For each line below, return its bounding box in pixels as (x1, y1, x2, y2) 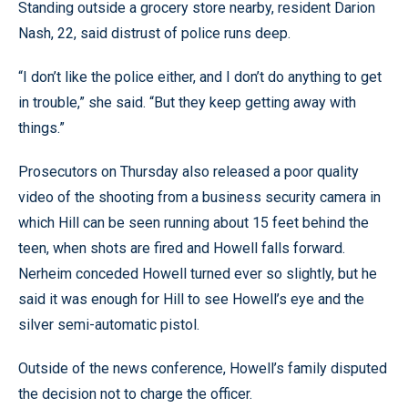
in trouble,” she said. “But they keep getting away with (18, 94, 356, 111)
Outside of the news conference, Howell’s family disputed (18, 360, 387, 377)
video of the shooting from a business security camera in (18, 189, 381, 206)
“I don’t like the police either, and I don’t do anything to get (18, 68, 382, 86)
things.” (18, 119, 65, 137)
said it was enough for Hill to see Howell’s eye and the (18, 291, 364, 308)
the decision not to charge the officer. (18, 385, 252, 403)
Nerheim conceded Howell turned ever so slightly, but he (18, 265, 377, 282)
